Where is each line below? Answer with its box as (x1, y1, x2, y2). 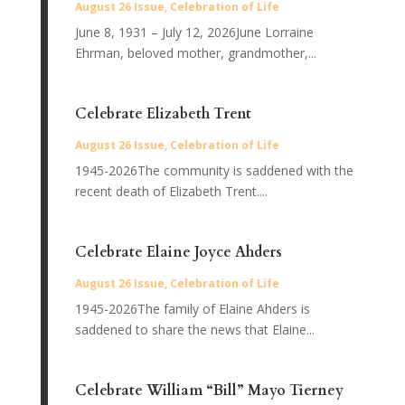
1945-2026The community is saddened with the (74, 162, 353, 180)
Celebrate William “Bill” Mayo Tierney (74, 381, 344, 401)
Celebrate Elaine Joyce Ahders (74, 242, 282, 263)
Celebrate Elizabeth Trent (74, 104, 251, 125)
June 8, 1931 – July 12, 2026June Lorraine (74, 24, 314, 42)
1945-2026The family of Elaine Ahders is (74, 300, 310, 318)
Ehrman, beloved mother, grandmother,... (74, 44, 316, 62)
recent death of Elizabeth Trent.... (74, 183, 268, 201)
